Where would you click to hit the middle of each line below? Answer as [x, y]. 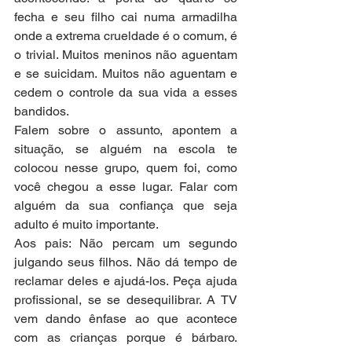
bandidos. [43, 111]
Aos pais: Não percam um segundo [126, 243]
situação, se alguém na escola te [126, 148]
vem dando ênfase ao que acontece [126, 318]
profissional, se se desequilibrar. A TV [126, 299]
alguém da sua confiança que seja [126, 205]
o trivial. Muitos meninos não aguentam [126, 54]
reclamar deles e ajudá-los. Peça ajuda [126, 280]
